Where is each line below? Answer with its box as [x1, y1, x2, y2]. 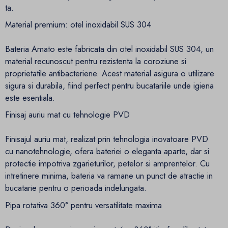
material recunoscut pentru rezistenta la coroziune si [5, 55, 186, 68]
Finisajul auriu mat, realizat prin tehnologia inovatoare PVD [5, 133, 208, 146]
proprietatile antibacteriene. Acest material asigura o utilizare [5, 67, 214, 80]
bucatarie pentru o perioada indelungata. [5, 182, 147, 194]
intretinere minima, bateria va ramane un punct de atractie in [5, 169, 213, 182]
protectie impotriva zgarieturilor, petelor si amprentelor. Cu [5, 157, 210, 170]
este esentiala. [5, 92, 55, 104]
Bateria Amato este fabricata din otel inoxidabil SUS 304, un [5, 43, 214, 55]
